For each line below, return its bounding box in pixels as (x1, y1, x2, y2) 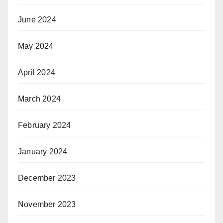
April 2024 (18, 68, 55, 77)
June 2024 (18, 15, 56, 24)
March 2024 (18, 95, 61, 103)
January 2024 (18, 147, 68, 156)
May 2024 (18, 42, 54, 50)
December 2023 (18, 174, 76, 182)
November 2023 (18, 200, 76, 209)
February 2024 (18, 121, 71, 129)
